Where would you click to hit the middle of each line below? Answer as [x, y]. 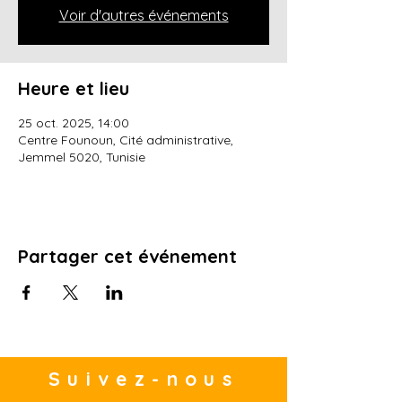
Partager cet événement [127, 256]
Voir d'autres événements [144, 15]
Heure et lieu [74, 88]
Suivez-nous [144, 378]
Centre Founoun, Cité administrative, [126, 140]
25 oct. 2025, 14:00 [74, 122]
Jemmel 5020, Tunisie [82, 157]
